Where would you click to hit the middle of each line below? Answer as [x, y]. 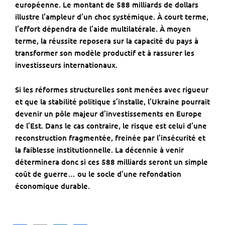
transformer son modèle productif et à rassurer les [105, 53]
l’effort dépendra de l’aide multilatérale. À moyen [103, 29]
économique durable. [52, 186]
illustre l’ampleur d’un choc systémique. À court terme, [112, 17]
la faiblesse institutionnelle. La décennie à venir [99, 150]
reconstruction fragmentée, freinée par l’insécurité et [110, 138]
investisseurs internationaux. [66, 65]
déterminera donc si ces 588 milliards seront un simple [111, 162]
